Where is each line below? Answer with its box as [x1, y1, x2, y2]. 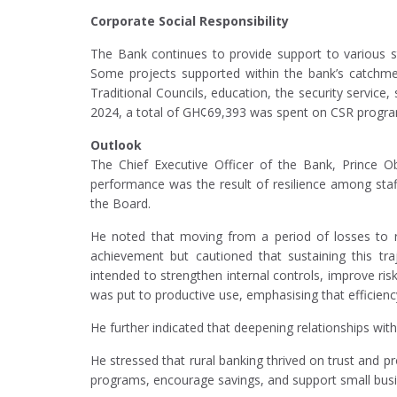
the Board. [90, 195, 151, 213]
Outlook [90, 136, 142, 154]
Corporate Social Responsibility [90, 12, 289, 30]
